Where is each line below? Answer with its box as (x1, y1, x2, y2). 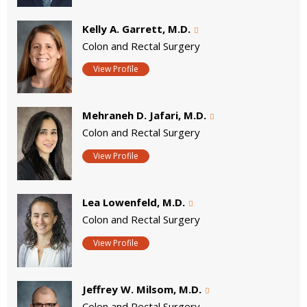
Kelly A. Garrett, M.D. (82, 21, 191, 36)
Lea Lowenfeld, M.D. (82, 195, 185, 210)
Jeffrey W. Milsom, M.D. (82, 282, 201, 296)
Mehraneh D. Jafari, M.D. (82, 108, 206, 123)
